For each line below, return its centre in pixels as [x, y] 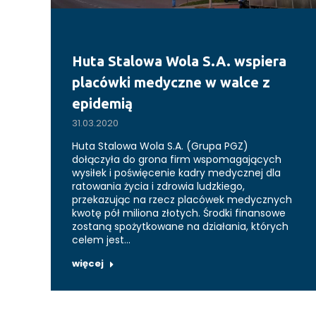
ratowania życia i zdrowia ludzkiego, [158, 187]
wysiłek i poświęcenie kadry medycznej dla [176, 173]
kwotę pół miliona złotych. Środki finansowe [179, 213]
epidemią [102, 104]
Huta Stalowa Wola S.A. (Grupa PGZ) [160, 146]
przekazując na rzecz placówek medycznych [182, 200]
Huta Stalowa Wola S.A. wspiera [179, 61]
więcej [88, 264]
